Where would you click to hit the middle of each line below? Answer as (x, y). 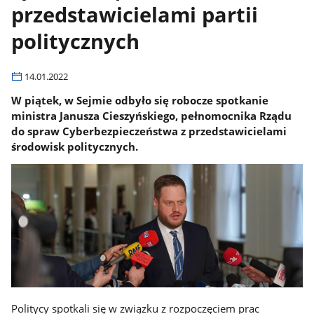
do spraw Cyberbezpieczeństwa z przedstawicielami (149, 131)
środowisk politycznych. (75, 146)
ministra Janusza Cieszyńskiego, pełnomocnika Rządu (152, 115)
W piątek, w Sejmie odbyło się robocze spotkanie (140, 100)
